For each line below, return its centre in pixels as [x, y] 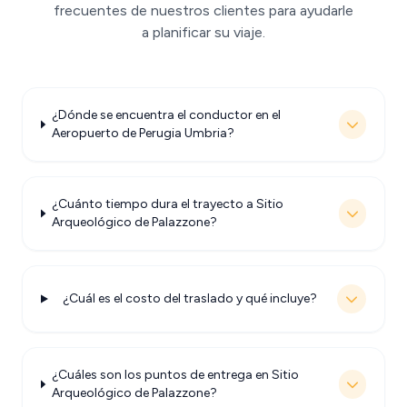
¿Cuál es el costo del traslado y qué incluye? [190, 298]
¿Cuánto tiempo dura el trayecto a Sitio [167, 204]
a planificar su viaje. [203, 32]
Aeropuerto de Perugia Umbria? [143, 133]
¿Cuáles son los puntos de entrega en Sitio [175, 375]
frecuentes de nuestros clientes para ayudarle [203, 10]
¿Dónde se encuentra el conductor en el [166, 115]
